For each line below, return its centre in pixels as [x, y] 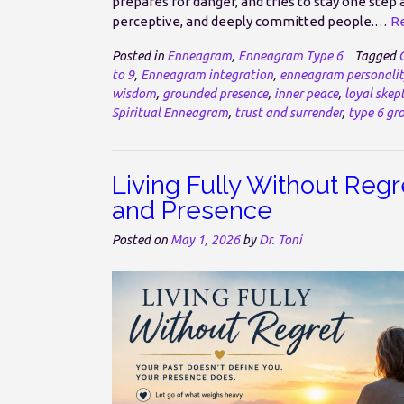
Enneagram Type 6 [290, 56]
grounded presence [215, 94]
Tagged [376, 56]
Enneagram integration [207, 75]
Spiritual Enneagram [170, 113]
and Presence [192, 211]
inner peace [306, 94]
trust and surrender [288, 113]
